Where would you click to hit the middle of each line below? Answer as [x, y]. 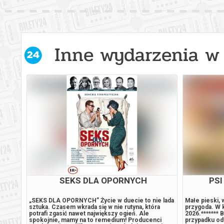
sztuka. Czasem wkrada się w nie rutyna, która [94, 207]
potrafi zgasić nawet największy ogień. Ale [89, 213]
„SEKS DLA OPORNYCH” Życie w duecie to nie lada [101, 200]
